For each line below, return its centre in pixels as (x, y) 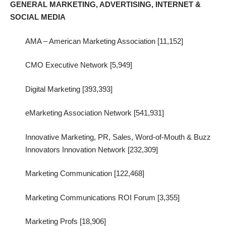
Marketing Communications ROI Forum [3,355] (102, 197)
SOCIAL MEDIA (38, 17)
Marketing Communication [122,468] (85, 174)
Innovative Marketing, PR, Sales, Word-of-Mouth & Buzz (118, 137)
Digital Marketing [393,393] (69, 89)
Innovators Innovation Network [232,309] (92, 149)
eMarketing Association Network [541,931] (95, 113)
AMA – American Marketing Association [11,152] (104, 41)
